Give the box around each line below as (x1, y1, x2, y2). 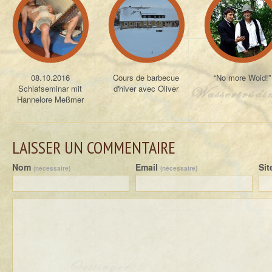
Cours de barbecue (113, 72, 180, 83)
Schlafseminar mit (18, 83, 83, 94)
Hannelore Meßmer (17, 93, 84, 105)
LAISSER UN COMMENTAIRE (12, 137, 175, 158)
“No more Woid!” (214, 72, 271, 83)
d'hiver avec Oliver (114, 83, 179, 94)
